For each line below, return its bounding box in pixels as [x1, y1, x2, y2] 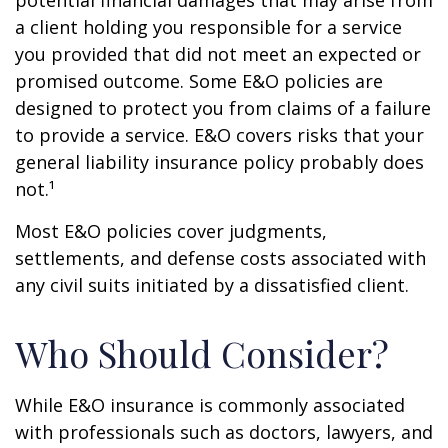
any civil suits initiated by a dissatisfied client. [15, 273, 409, 297]
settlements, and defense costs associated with [15, 246, 426, 270]
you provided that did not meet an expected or [15, 42, 421, 66]
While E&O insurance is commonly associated [15, 393, 405, 417]
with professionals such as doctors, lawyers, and [15, 420, 433, 444]
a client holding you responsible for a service [15, 15, 402, 39]
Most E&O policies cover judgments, [15, 219, 327, 243]
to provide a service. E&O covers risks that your [15, 123, 424, 147]
